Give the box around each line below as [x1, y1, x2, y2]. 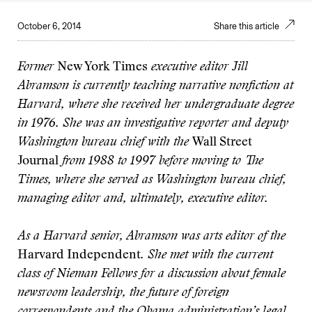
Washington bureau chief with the [17, 136, 192, 149]
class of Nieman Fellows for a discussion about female [17, 268, 286, 281]
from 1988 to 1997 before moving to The [58, 155, 263, 168]
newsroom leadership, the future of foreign [17, 287, 229, 299]
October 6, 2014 [17, 21, 81, 31]
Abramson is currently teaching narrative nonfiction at [17, 80, 293, 93]
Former [17, 61, 57, 74]
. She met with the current [141, 249, 273, 262]
